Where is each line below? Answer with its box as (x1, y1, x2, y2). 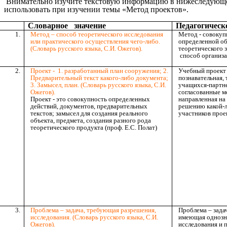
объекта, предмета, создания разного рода (30, 116, 151, 124)
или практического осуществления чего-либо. (30, 37, 160, 45)
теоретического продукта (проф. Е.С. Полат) (30, 123, 157, 131)
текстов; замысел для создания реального (30, 109, 148, 117)
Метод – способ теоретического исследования (30, 30, 163, 38)
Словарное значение (28, 21, 106, 30)
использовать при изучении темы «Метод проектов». (4, 5, 188, 14)
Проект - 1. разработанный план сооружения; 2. (30, 66, 168, 74)
